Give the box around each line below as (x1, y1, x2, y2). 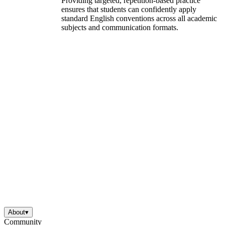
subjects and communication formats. (61, 23, 178, 32)
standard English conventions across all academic (61, 14, 217, 23)
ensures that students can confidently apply (61, 5, 196, 14)
